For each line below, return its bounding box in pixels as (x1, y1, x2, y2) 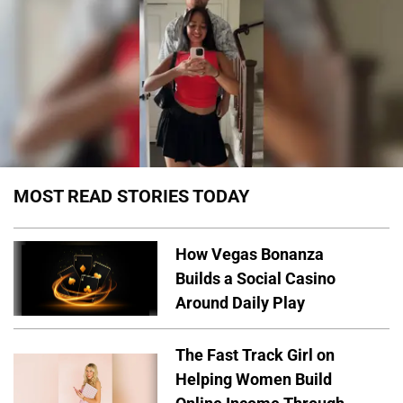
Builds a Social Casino (175, 268, 336, 288)
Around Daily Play (175, 292, 305, 312)
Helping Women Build (175, 369, 332, 389)
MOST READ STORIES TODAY (13, 185, 249, 208)
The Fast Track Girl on (175, 345, 335, 364)
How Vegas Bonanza (175, 244, 324, 264)
